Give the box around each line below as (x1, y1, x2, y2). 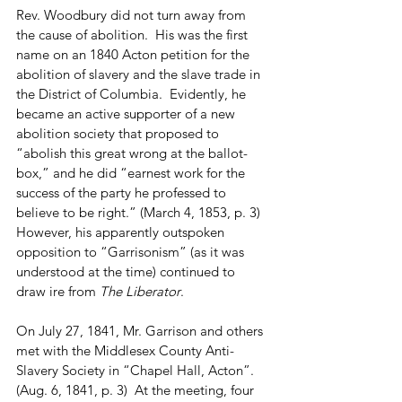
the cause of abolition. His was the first (16, 25, 251, 43)
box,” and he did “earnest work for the (16, 163, 249, 181)
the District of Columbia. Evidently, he (16, 84, 249, 102)
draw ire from (16, 282, 100, 300)
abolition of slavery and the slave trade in (16, 65, 264, 83)
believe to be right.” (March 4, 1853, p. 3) (16, 203, 267, 221)
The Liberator (100, 282, 180, 300)
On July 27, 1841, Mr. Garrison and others (16, 321, 267, 339)
